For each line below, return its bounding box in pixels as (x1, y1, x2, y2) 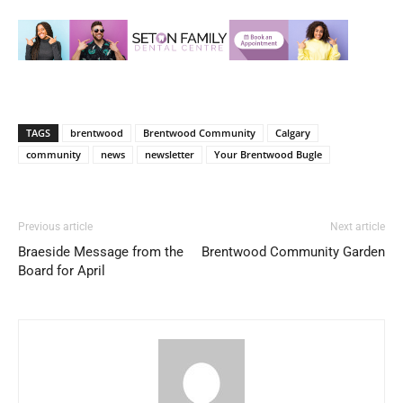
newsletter (145, 148, 194, 162)
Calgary (275, 126, 310, 140)
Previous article (18, 220, 93, 234)
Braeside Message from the (18, 244, 184, 261)
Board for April (18, 263, 105, 280)
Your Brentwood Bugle (214, 148, 322, 162)
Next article (330, 220, 385, 234)
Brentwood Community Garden (201, 244, 385, 261)
